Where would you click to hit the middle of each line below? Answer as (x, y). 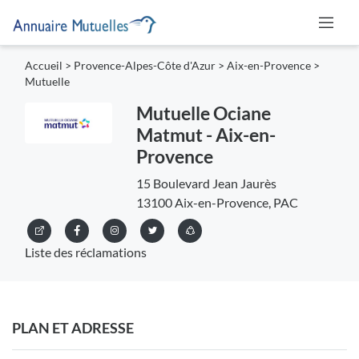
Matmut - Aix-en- (206, 135)
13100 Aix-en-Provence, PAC (217, 203)
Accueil (44, 66)
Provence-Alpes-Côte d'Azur (145, 66)
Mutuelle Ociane (203, 113)
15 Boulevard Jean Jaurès (206, 184)
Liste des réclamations (86, 252)
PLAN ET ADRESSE (73, 328)
